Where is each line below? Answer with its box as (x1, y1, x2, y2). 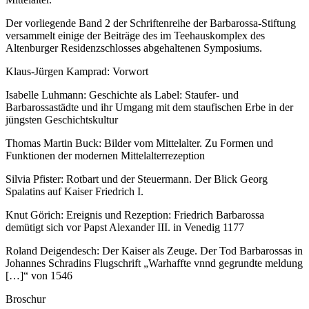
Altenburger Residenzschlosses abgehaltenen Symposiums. (6, 42, 262, 54)
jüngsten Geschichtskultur (6, 114, 118, 126)
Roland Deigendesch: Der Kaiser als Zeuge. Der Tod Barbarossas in (6, 245, 303, 257)
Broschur (6, 293, 46, 306)
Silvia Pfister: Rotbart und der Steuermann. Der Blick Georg (6, 173, 268, 186)
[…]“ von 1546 (6, 270, 72, 282)
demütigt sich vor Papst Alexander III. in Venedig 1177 (6, 221, 244, 234)
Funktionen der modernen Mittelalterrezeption (6, 150, 205, 162)
